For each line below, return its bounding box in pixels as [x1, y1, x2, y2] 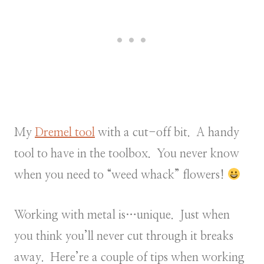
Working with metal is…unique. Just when [14, 209, 230, 221]
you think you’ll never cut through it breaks [14, 230, 233, 242]
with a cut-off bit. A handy [95, 126, 239, 138]
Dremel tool [35, 126, 95, 138]
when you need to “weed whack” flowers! [14, 169, 227, 181]
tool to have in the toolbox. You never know [14, 147, 239, 160]
